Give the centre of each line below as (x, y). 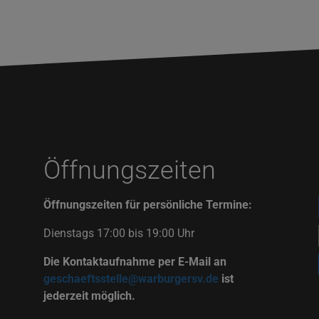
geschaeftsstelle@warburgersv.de (131, 279)
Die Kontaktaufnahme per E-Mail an (135, 262)
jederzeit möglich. (89, 296)
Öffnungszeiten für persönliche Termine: (147, 205)
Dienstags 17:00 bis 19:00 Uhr (119, 233)
